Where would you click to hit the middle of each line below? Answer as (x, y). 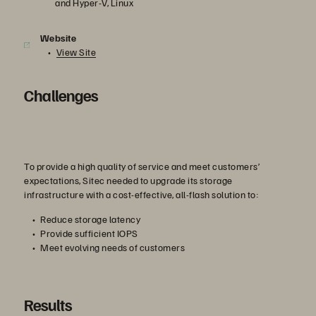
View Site (76, 52)
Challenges (61, 95)
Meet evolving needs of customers (114, 247)
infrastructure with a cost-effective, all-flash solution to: (141, 194)
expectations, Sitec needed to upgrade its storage (128, 180)
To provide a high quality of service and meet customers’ (142, 166)
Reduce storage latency (90, 219)
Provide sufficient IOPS (89, 233)
